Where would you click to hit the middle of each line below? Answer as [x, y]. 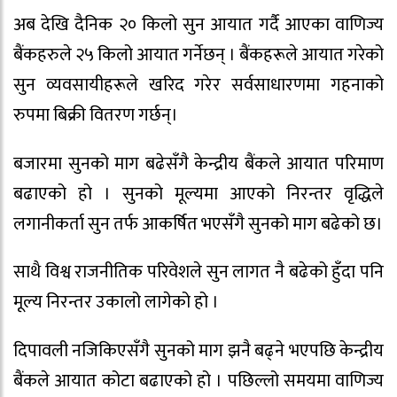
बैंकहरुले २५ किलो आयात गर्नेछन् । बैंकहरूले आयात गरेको [198, 54]
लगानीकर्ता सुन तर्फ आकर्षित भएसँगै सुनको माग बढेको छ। [198, 224]
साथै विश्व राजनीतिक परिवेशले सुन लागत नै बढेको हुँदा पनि [198, 272]
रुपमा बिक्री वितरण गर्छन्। [96, 115]
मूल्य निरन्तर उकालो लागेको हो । [116, 303]
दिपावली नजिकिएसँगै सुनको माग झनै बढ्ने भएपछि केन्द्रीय [198, 351]
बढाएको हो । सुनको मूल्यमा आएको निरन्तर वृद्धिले [198, 194]
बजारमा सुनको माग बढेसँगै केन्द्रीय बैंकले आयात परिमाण [198, 163]
